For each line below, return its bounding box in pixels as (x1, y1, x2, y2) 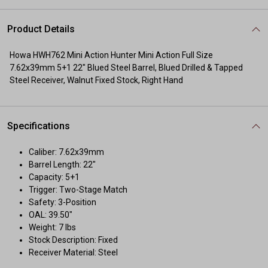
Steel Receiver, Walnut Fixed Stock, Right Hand (10, 75, 183, 85)
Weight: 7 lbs (29, 223, 76, 232)
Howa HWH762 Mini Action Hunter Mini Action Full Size (10, 50, 213, 60)
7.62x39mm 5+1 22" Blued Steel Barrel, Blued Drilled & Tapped (10, 63, 243, 72)
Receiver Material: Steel (29, 248, 118, 257)
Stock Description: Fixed (29, 235, 118, 245)
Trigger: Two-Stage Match (29, 185, 127, 194)
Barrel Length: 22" (29, 160, 96, 169)
